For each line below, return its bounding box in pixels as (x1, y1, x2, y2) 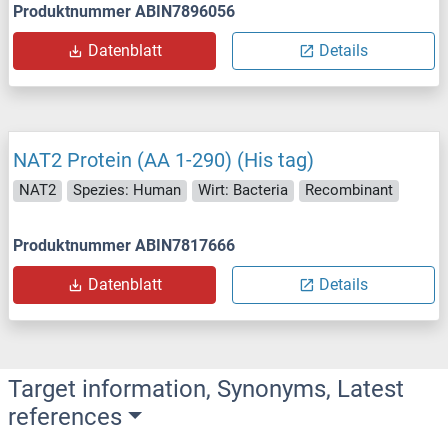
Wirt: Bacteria (198, 181, 288, 200)
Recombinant (305, 181, 393, 200)
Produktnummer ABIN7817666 (13, 236, 235, 256)
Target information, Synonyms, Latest (8, 375, 404, 404)
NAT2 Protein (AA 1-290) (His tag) (13, 147, 314, 172)
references (8, 403, 122, 432)
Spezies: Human (73, 181, 181, 200)
